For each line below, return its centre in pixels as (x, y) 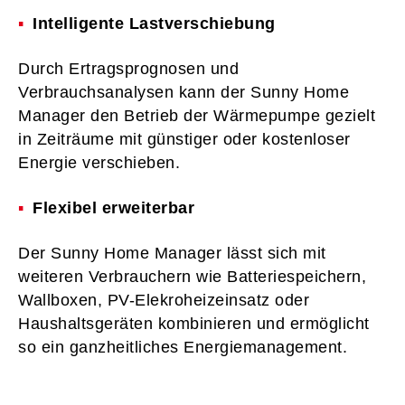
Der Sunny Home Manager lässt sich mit (172, 254)
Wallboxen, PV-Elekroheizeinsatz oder (164, 301)
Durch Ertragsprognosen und (128, 69)
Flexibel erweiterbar (113, 208)
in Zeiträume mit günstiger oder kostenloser (184, 140)
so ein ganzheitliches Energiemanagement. (183, 348)
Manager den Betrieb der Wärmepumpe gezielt (197, 116)
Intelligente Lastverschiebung (154, 24)
